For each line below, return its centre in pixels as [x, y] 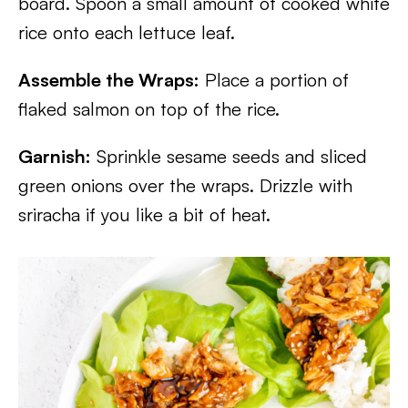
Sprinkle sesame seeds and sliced [229, 156]
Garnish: [55, 156]
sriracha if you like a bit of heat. [144, 214]
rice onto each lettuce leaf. [127, 32]
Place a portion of [274, 80]
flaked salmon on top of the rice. [149, 109]
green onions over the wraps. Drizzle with [185, 185]
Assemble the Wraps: [109, 80]
